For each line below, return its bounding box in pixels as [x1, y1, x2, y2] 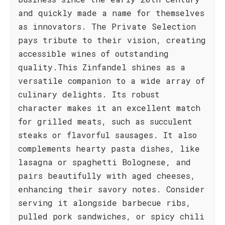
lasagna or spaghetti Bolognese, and [18, 157, 191, 167]
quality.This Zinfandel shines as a [18, 62, 185, 72]
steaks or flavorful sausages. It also [18, 130, 197, 140]
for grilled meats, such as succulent [18, 116, 192, 127]
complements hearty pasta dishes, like [18, 143, 200, 154]
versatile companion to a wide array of [18, 75, 205, 86]
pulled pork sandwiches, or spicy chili [18, 211, 204, 221]
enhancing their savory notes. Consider [18, 184, 205, 194]
